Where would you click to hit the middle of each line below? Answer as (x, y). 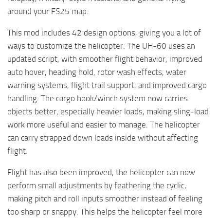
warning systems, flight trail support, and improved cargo (107, 85)
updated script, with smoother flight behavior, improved (105, 59)
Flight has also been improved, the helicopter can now (101, 173)
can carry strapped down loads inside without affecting (103, 138)
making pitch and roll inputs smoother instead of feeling (105, 199)
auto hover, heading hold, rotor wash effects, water (97, 72)
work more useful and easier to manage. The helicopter (104, 125)
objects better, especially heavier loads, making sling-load (108, 112)
